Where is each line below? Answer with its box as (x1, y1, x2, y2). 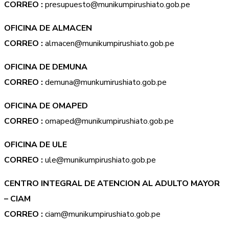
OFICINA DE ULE (4, 139, 67, 150)
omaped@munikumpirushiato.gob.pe (43, 116, 174, 127)
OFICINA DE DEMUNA (4, 61, 87, 73)
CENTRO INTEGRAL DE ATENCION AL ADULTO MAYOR (4, 178, 220, 189)
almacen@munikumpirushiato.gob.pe (43, 38, 174, 49)
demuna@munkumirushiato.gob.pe (43, 77, 167, 88)
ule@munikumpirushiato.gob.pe (43, 154, 156, 166)
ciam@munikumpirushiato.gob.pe (43, 209, 161, 220)
